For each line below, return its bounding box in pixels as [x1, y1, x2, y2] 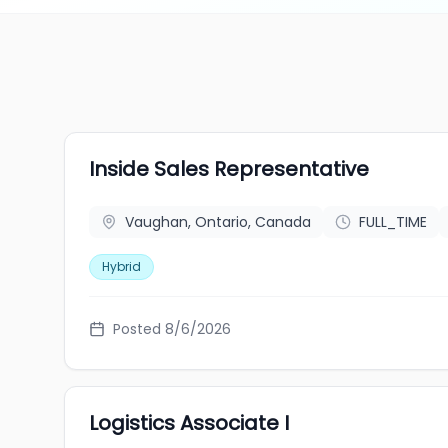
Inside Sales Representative [89, 155, 369, 183]
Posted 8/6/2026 [113, 319, 231, 339]
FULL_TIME [359, 212, 427, 232]
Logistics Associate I [89, 409, 289, 437]
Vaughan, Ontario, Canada [125, 212, 311, 232]
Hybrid [102, 258, 141, 275]
